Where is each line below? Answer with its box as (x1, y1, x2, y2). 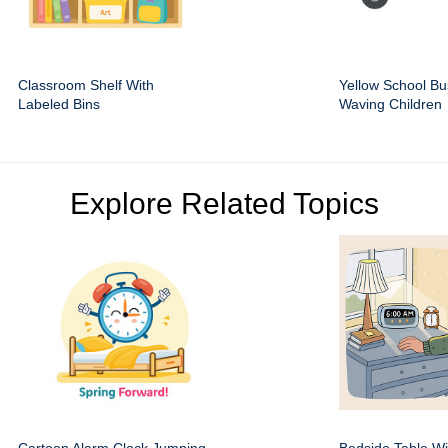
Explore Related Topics (69, 187, 379, 221)
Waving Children (339, 96, 442, 113)
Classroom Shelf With (18, 77, 154, 94)
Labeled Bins (18, 96, 100, 113)
